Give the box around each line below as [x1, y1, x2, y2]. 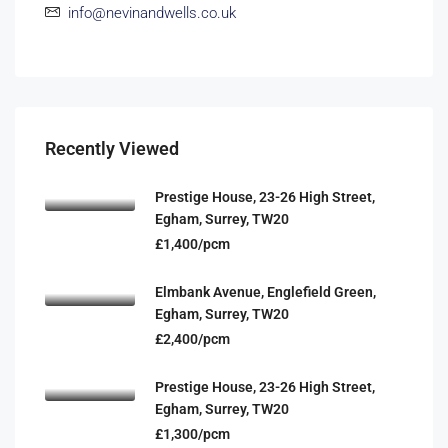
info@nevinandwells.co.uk [68, 4, 236, 22]
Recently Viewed [45, 138, 179, 159]
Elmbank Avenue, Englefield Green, [155, 284, 376, 300]
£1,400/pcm [155, 236, 230, 252]
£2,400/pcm [155, 331, 230, 347]
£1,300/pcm [155, 426, 230, 442]
